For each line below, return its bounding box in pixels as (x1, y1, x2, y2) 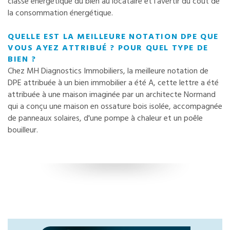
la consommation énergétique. (8, 6, 113, 20)
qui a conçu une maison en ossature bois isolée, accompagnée (8, 100, 222, 113)
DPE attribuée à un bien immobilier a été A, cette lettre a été (8, 76, 219, 90)
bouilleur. (8, 123, 38, 137)
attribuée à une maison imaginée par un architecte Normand (8, 88, 216, 102)
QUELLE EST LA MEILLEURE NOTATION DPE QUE (8, 30, 219, 44)
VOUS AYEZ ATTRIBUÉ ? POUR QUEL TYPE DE (8, 41, 208, 55)
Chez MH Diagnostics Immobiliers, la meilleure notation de (8, 64, 208, 78)
